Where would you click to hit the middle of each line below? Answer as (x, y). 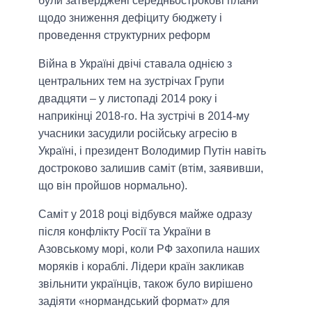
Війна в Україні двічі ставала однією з (135, 63)
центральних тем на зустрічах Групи (131, 81)
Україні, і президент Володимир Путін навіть (152, 150)
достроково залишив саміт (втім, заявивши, (151, 168)
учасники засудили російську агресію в (138, 133)
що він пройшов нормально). (113, 185)
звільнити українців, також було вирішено (146, 283)
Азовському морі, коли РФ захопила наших (149, 249)
